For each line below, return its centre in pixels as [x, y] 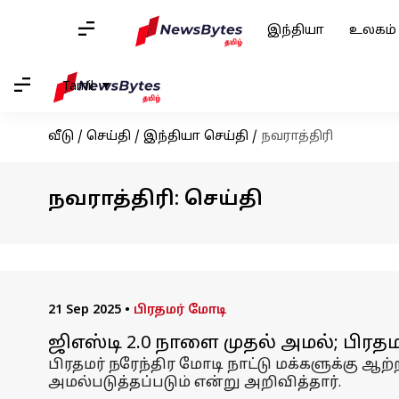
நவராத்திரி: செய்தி [155, 200]
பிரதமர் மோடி [179, 310]
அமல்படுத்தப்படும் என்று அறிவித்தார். [194, 383]
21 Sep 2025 [84, 310]
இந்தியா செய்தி [195, 137]
